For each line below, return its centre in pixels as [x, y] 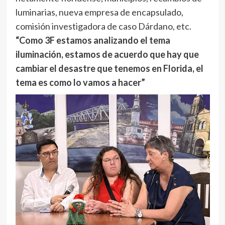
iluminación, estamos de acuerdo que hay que [107, 54]
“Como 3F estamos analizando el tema [93, 40]
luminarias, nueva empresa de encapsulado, [99, 12]
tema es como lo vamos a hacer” [80, 82]
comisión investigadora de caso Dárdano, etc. [103, 26]
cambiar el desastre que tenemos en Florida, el [109, 68]
